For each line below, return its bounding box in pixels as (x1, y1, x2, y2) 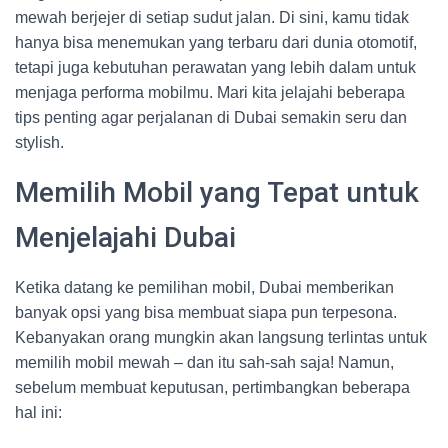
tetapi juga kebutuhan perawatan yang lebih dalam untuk (15, 59, 416, 76)
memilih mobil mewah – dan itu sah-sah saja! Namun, (15, 354, 394, 371)
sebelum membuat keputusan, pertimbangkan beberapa (15, 379, 410, 396)
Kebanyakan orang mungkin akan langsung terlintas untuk (15, 329, 427, 346)
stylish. (15, 134, 64, 151)
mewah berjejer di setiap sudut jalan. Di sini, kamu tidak (15, 9, 409, 26)
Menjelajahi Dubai (15, 221, 236, 254)
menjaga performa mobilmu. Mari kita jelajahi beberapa (15, 84, 405, 101)
